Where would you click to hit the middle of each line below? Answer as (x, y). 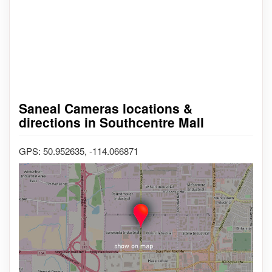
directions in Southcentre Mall (111, 122)
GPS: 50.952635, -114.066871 (79, 151)
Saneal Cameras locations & (106, 108)
